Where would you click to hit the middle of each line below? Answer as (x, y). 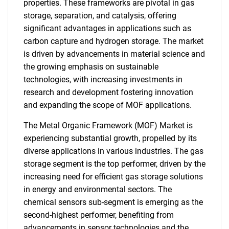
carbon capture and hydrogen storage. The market (113, 41)
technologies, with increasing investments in (103, 79)
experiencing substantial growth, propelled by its (110, 138)
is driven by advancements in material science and (114, 54)
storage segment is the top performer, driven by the (114, 164)
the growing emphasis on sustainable (91, 67)
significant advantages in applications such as (107, 28)
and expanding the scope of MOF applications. (108, 105)
